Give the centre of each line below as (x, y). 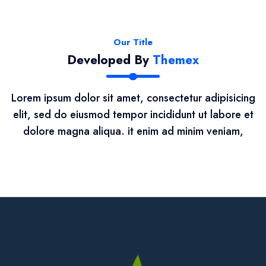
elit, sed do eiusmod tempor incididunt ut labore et (133, 115)
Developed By (110, 60)
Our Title (133, 42)
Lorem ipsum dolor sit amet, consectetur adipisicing (133, 98)
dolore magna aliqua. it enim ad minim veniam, (133, 132)
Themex (176, 60)
